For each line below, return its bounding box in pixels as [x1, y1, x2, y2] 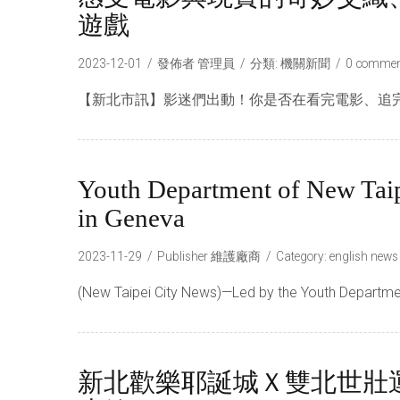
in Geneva [78, 204, 185, 232]
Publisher [157, 249, 211, 263]
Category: [276, 249, 329, 263]
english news [329, 249, 398, 263]
